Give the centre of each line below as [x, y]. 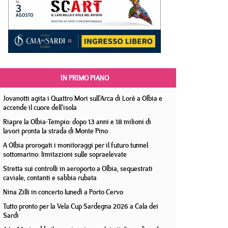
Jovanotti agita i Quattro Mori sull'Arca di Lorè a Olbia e [83, 98]
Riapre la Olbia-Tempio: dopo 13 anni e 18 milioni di [77, 122]
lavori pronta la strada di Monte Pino [55, 131]
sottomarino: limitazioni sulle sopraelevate [65, 154]
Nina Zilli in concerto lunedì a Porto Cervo [63, 192]
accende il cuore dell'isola [40, 107]
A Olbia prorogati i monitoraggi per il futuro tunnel [76, 145]
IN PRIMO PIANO [84, 78]
